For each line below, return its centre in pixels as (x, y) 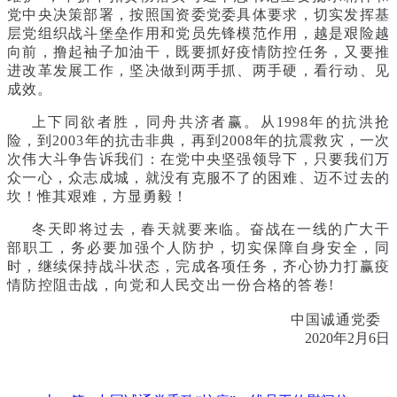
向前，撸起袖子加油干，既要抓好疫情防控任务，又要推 (198, 51)
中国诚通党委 (340, 319)
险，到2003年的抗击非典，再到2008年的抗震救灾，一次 (198, 140)
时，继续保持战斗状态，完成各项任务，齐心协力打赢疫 (198, 266)
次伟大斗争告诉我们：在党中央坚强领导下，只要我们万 (198, 159)
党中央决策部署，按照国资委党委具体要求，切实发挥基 (198, 14)
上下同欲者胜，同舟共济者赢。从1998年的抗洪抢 (211, 121)
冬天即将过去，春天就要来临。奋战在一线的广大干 (211, 229)
